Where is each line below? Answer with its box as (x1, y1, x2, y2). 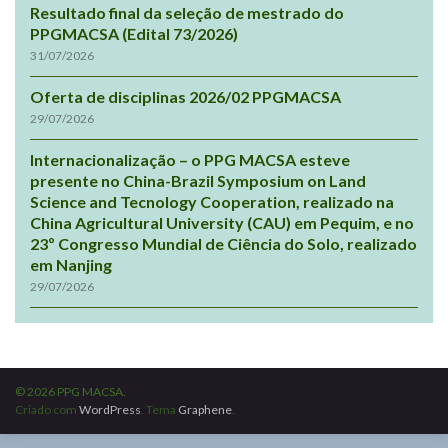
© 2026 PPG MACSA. (15, 383, 126, 399)
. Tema (141, 401, 178, 417)
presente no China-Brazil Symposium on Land (30, 170, 366, 190)
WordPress (79, 401, 141, 417)
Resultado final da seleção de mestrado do (30, 2, 344, 22)
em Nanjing (30, 254, 112, 274)
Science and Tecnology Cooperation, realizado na (30, 191, 394, 211)
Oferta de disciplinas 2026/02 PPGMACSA (30, 86, 341, 106)
